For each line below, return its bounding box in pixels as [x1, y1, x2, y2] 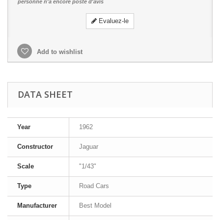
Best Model [79, 202, 111, 209]
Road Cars [79, 182, 109, 190]
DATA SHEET [18, 88, 73, 100]
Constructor [17, 143, 53, 150]
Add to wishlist [35, 48, 82, 55]
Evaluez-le [97, 17, 129, 25]
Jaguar [79, 143, 98, 150]
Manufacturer [17, 202, 57, 209]
